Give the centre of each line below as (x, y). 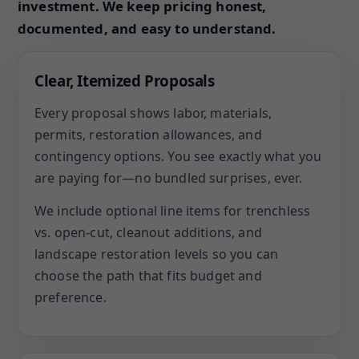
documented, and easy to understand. (147, 28)
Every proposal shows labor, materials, (153, 113)
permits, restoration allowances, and (148, 135)
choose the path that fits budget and (148, 276)
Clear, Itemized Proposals (125, 81)
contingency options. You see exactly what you (178, 156)
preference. (71, 297)
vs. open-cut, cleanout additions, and (148, 232)
